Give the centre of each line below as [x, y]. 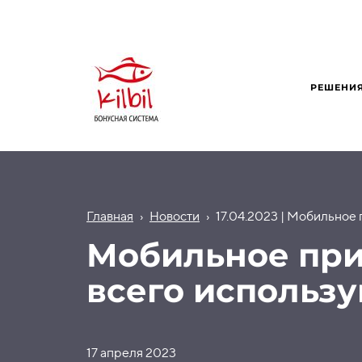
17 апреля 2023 [131, 353]
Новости [175, 216]
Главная [110, 216]
